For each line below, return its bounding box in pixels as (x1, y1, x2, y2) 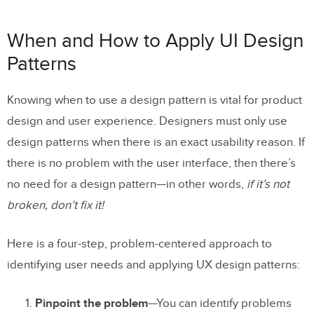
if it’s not (247, 177, 289, 191)
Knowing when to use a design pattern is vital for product (7, 93, 302, 107)
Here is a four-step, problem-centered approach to (7, 236, 272, 251)
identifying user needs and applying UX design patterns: (7, 257, 300, 272)
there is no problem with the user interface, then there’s (7, 156, 296, 170)
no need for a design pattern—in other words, (7, 177, 247, 191)
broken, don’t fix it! (7, 198, 104, 212)
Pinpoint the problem (35, 296, 148, 310)
